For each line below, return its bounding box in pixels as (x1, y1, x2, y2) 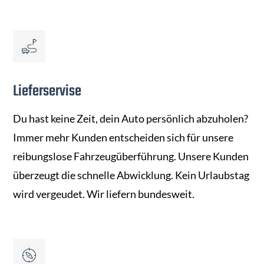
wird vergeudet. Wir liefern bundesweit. (13, 187, 195, 201)
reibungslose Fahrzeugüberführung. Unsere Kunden (13, 150, 249, 163)
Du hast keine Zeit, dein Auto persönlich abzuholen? (13, 112, 249, 126)
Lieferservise (13, 80, 82, 104)
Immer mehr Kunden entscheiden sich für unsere (13, 131, 234, 144)
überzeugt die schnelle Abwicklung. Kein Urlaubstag (13, 169, 250, 182)
